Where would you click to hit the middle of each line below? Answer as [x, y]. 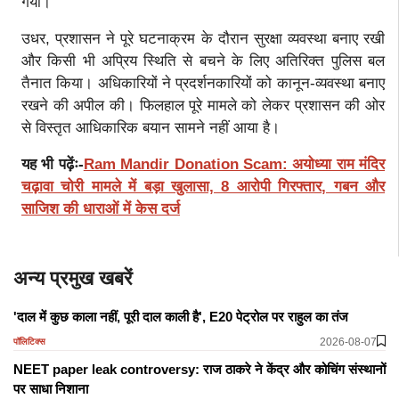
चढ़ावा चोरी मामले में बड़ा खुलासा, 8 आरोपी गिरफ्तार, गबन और [203, 186]
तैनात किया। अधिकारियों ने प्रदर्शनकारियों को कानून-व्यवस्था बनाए [203, 83]
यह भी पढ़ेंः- [53, 164]
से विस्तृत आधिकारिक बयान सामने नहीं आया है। [151, 127]
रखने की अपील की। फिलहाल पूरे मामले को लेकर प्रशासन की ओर [203, 105]
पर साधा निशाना [51, 388]
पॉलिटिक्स [29, 342]
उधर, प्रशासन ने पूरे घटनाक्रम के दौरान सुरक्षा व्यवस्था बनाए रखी [203, 38]
